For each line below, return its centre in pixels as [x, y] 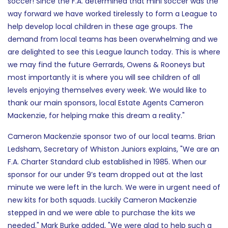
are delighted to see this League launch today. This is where [114, 52]
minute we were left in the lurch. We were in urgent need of [114, 188]
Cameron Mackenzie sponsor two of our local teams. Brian [111, 137]
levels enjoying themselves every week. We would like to [107, 90]
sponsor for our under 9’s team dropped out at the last [105, 175]
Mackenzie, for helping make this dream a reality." [96, 116]
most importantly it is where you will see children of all [104, 78]
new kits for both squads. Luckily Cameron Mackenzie [102, 200]
